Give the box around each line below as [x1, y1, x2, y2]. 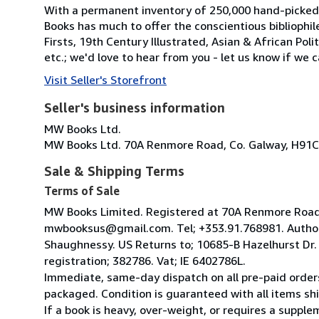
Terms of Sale [44, 183, 120, 198]
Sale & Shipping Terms [44, 162, 184, 179]
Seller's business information [44, 99, 225, 115]
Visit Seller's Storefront [44, 72, 167, 87]
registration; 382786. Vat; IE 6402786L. [44, 253, 246, 268]
